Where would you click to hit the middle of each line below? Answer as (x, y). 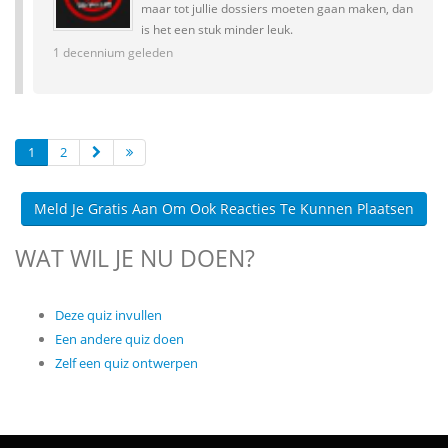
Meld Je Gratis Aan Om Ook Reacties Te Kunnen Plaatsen (224, 208)
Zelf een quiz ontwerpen (126, 362)
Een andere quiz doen (119, 338)
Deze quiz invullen (108, 314)
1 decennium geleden (113, 51)
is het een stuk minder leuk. (217, 28)
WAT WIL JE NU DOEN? (135, 257)
